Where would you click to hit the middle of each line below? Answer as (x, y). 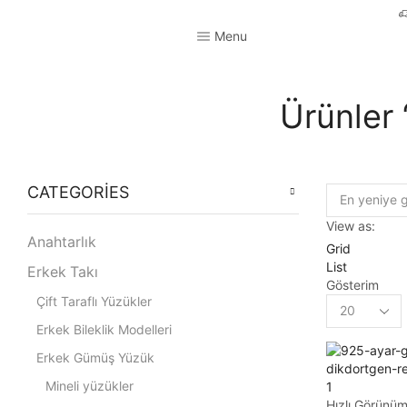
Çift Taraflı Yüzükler (94, 301)
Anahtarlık (62, 242)
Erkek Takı (63, 272)
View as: (350, 225)
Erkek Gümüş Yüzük (95, 357)
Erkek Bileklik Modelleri (104, 329)
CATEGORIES (78, 192)
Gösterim (352, 284)
